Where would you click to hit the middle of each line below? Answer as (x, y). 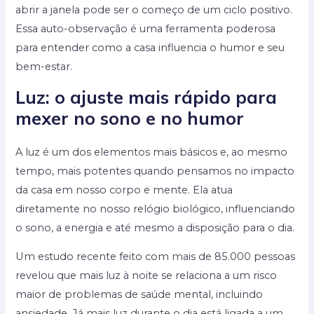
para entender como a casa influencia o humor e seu (150, 48)
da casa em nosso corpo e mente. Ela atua (124, 190)
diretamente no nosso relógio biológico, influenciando (156, 209)
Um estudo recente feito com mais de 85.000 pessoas (156, 257)
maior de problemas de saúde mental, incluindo (139, 295)
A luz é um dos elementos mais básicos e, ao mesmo (152, 152)
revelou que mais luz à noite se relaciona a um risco (146, 276)
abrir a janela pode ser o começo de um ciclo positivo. (154, 10)
